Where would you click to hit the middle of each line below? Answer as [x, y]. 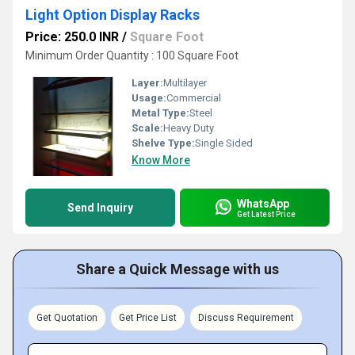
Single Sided [224, 143]
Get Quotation [67, 318]
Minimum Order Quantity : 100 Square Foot [132, 55]
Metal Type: [160, 113]
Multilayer [185, 83]
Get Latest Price [266, 214]
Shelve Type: [163, 143]
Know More [161, 160]
